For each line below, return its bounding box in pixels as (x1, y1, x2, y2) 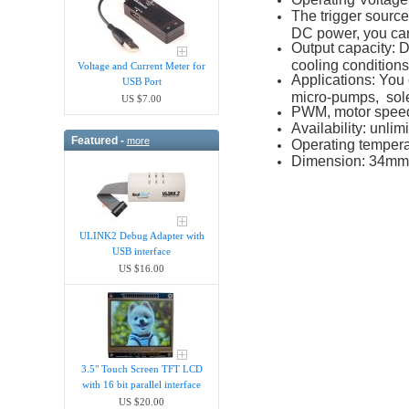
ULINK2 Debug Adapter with (79, 230, 204, 242)
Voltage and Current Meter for (78, 60, 206, 72)
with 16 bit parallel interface (82, 379, 202, 391)
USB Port (121, 76, 162, 88)
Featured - (70, 133, 127, 147)
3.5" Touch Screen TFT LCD (80, 363, 203, 375)
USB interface (112, 246, 172, 257)
